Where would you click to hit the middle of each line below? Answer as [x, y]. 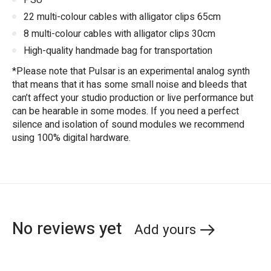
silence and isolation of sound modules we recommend [128, 125]
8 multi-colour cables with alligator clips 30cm [119, 34]
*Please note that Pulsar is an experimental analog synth [131, 72]
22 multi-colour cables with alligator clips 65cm [122, 17]
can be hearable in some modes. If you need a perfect [126, 112]
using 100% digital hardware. [71, 138]
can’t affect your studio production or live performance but [133, 98]
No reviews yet [67, 229]
